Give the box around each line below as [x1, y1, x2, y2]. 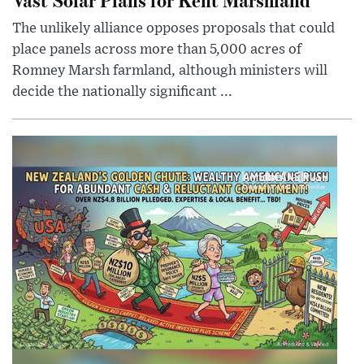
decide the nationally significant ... [12, 84, 232, 100]
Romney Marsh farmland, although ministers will [12, 63, 327, 79]
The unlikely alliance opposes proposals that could [12, 21, 335, 37]
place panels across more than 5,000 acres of [12, 42, 301, 58]
